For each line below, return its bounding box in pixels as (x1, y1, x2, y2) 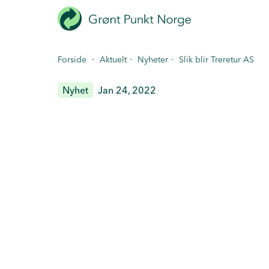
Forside (58, 54, 86, 65)
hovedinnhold (5, 40, 74, 53)
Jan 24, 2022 (98, 84, 157, 96)
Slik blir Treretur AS (179, 54, 254, 65)
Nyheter (138, 54, 168, 65)
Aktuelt (100, 54, 127, 65)
